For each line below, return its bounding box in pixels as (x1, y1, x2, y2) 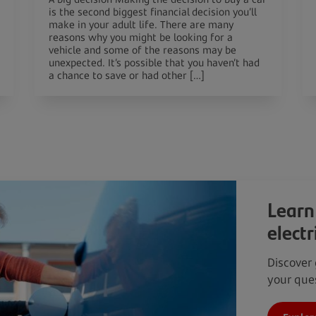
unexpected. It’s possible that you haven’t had (49, 56, 260, 69)
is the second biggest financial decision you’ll (49, 5, 256, 18)
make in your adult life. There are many (49, 18, 233, 31)
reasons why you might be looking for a (49, 30, 233, 44)
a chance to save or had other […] (49, 68, 205, 82)
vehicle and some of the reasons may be (49, 43, 236, 56)
